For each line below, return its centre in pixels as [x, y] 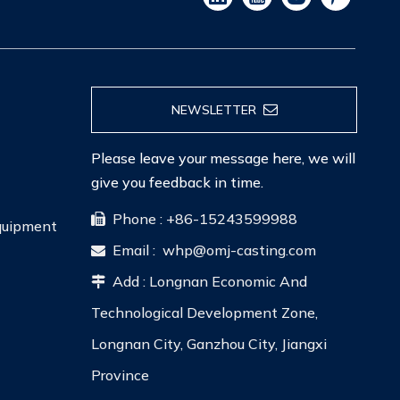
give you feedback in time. [177, 182]
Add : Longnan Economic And [206, 281]
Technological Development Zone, [204, 312]
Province [120, 375]
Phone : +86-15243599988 [201, 218]
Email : [134, 250]
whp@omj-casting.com [239, 250]
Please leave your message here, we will [223, 158]
